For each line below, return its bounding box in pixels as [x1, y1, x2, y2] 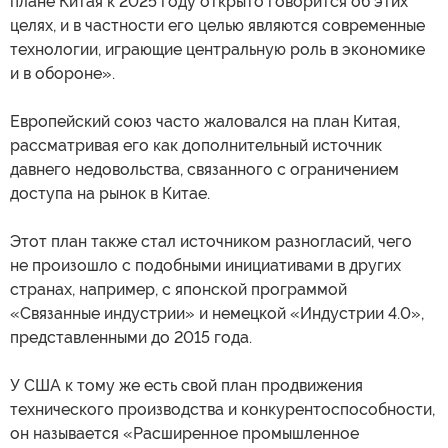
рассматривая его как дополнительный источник [10, 135, 382, 155]
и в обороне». [10, 63, 115, 83]
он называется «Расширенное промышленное [10, 423, 359, 443]
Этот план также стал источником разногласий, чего [10, 231, 412, 251]
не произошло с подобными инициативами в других [10, 255, 401, 275]
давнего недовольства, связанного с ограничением [10, 159, 399, 179]
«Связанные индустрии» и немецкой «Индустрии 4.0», [10, 303, 424, 323]
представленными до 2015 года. [10, 327, 252, 347]
